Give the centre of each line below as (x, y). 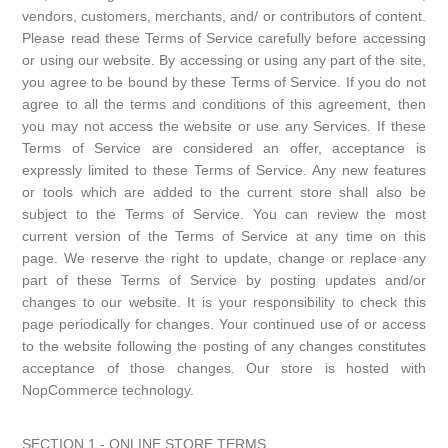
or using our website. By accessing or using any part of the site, (224, 60)
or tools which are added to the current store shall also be (224, 192)
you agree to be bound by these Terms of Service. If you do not (224, 82)
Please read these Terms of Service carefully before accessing (224, 38)
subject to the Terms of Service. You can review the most (224, 214)
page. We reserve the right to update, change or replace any (224, 258)
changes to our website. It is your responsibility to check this (224, 302)
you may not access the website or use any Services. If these (224, 126)
